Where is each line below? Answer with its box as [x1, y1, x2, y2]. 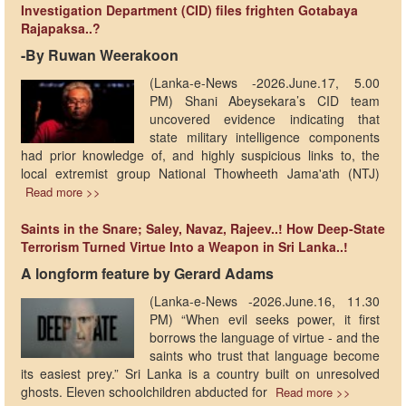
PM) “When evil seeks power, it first [149, 309, 381, 328]
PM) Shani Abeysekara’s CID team [149, 91, 381, 110]
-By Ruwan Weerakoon [21, 43, 179, 65]
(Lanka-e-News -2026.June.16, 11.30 [149, 291, 381, 310]
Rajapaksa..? [21, 18, 101, 37]
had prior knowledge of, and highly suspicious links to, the [21, 145, 381, 164]
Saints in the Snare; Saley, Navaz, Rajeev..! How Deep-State [21, 218, 385, 237]
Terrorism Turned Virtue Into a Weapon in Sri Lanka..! [21, 237, 348, 256]
